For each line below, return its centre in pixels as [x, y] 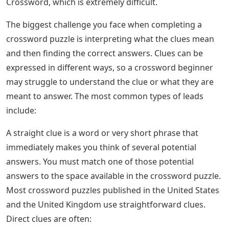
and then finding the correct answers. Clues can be [105, 53]
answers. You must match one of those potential [100, 161]
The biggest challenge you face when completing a [104, 24]
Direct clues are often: [49, 219]
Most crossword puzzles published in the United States [113, 190]
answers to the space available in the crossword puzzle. [113, 176]
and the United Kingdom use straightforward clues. [106, 204]
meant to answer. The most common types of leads [105, 96]
